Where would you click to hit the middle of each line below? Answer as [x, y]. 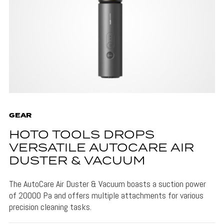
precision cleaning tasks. [50, 207]
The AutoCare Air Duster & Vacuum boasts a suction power [107, 184]
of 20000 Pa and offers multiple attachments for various [106, 195]
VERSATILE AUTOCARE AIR [101, 148]
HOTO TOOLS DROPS [81, 135]
